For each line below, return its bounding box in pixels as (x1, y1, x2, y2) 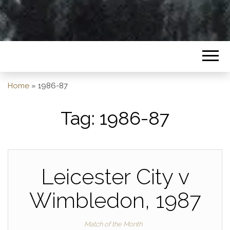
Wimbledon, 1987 (29, 188, 201, 213)
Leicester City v (41, 164, 189, 189)
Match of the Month (84, 220, 142, 228)
